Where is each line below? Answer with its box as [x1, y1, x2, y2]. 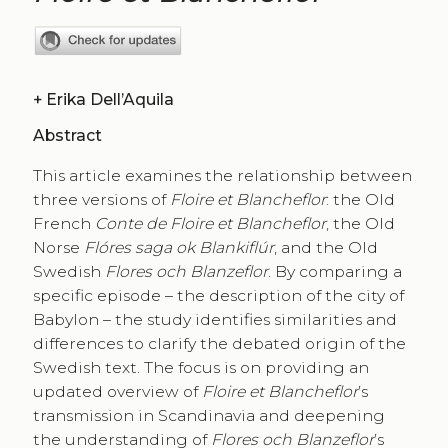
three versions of [32, 189, 170, 209]
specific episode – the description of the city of [32, 285, 404, 305]
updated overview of [32, 381, 202, 401]
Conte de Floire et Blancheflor [94, 213, 326, 233]
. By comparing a [267, 261, 402, 281]
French [32, 213, 95, 233]
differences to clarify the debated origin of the [32, 333, 406, 353]
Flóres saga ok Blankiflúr [83, 237, 274, 257]
